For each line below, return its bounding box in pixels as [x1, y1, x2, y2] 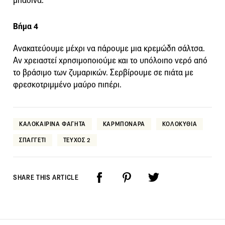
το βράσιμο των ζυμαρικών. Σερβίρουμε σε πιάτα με [13, 67, 193, 78]
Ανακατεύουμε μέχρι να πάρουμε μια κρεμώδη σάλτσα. [13, 43, 205, 54]
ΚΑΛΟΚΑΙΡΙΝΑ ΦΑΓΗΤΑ [19, 120, 86, 128]
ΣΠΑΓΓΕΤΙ [19, 136, 46, 144]
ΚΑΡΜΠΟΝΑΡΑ [102, 120, 145, 128]
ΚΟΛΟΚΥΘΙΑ [162, 120, 197, 128]
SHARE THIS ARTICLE [13, 173, 79, 182]
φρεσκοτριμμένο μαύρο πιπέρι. [13, 79, 122, 90]
